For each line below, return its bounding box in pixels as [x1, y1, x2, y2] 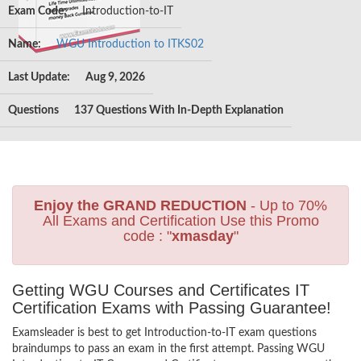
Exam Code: [8, 6, 67, 17]
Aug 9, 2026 [85, 72, 145, 83]
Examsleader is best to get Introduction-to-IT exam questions [12, 327, 317, 338]
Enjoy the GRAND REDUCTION [34, 197, 247, 214]
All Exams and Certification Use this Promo [42, 213, 319, 229]
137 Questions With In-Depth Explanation [74, 105, 284, 116]
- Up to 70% [247, 197, 327, 214]
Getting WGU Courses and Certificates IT [12, 281, 309, 299]
